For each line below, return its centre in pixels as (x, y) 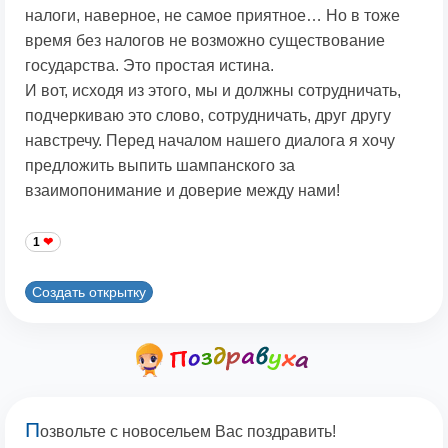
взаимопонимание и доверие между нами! (182, 191)
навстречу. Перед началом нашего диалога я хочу (210, 141)
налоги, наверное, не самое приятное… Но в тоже (212, 16)
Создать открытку (89, 291)
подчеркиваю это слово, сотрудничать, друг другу (208, 116)
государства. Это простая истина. (149, 66)
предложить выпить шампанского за (160, 166)
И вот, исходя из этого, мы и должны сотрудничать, (213, 91)
